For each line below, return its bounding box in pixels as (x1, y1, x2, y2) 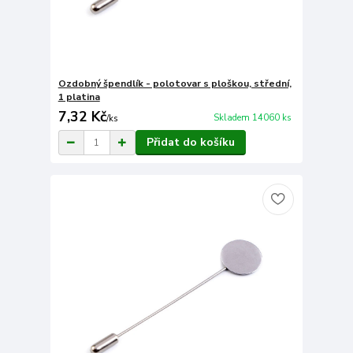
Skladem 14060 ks (213, 111, 292, 124)
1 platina (58, 91, 100, 104)
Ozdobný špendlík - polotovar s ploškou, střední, (58, 77, 292, 91)
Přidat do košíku (146, 135, 235, 150)
